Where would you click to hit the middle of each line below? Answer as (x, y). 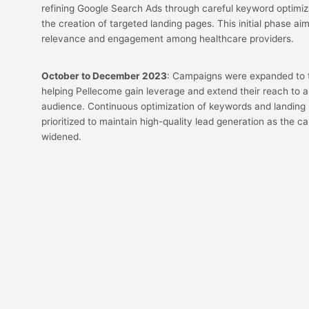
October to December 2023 (104, 76)
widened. (61, 137)
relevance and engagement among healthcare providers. (168, 39)
